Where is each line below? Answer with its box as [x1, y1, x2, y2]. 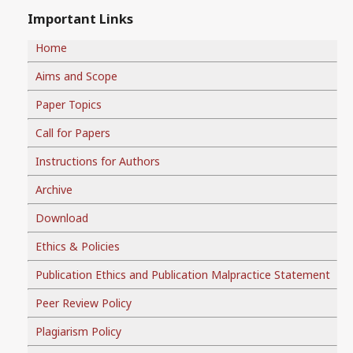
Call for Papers [35, 124, 110, 140]
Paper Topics [35, 96, 102, 112]
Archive [35, 181, 72, 197]
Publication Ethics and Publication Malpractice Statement [35, 266, 330, 282]
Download [35, 210, 88, 225]
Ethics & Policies [35, 238, 120, 254]
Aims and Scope [35, 68, 117, 84]
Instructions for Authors [35, 153, 160, 169]
